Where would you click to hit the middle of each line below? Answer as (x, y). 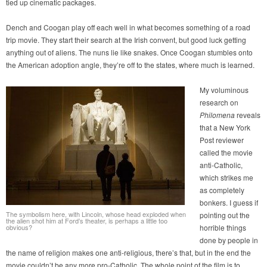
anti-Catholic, (221, 165)
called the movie (226, 153)
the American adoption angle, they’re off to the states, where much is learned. (130, 65)
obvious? (19, 227)
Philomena (217, 115)
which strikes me (226, 178)
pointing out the (225, 215)
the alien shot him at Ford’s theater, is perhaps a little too (87, 221)
